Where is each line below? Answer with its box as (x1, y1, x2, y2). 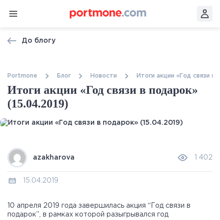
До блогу (22, 38, 55, 44)
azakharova (33, 155, 75, 161)
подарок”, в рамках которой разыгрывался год (7, 212, 168, 218)
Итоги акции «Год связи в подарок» (7, 83, 198, 96)
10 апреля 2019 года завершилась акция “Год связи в (7, 203, 191, 209)
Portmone (7, 73, 37, 79)
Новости (90, 73, 117, 79)
